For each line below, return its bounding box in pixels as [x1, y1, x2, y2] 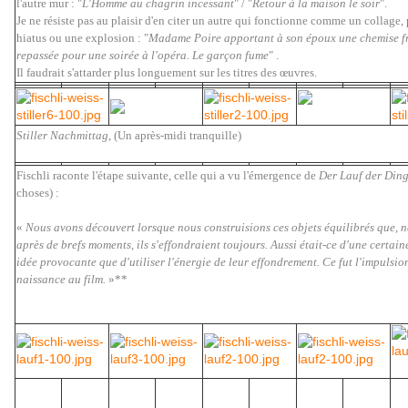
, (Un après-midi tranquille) [108, 128, 241, 143]
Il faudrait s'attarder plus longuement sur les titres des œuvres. [16, 66, 317, 80]
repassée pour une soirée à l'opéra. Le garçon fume [16, 48, 269, 63]
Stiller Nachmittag [16, 128, 108, 143]
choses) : [16, 186, 59, 200]
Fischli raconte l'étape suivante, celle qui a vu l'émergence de [16, 168, 319, 183]
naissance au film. [16, 272, 106, 287]
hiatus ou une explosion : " [16, 31, 148, 46]
